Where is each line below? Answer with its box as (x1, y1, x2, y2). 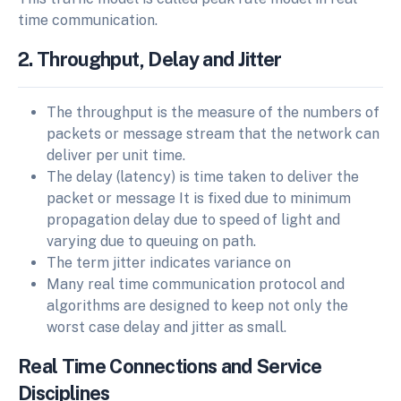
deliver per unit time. (47, 147, 185, 165)
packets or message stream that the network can (47, 125, 380, 143)
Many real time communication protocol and (47, 276, 345, 294)
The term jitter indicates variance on (47, 254, 291, 272)
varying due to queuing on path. (47, 233, 256, 251)
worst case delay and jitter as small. (47, 319, 286, 337)
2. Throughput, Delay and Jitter (18, 47, 282, 72)
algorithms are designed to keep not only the (47, 297, 348, 315)
